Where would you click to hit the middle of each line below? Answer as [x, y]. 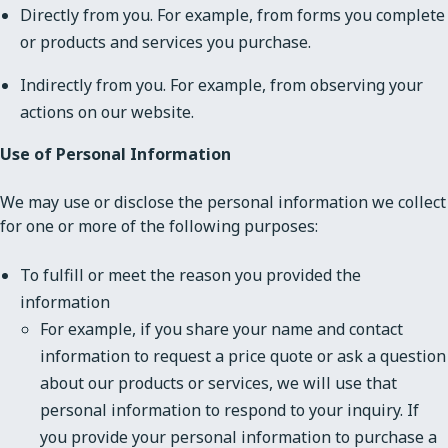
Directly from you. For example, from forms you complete [232, 14]
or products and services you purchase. [165, 41]
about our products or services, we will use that [218, 382]
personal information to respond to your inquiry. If [229, 409]
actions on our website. [107, 111]
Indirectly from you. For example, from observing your [221, 84]
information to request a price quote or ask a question [243, 355]
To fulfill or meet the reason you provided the [190, 274]
